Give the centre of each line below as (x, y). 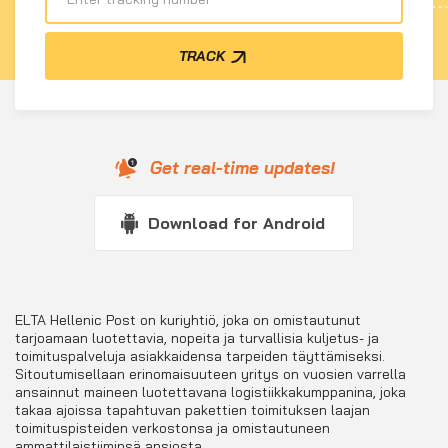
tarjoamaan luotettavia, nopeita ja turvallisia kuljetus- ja (197, 338)
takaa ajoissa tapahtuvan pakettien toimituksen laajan (192, 410)
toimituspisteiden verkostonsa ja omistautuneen (172, 428)
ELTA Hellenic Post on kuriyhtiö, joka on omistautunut (188, 320)
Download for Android (236, 223)
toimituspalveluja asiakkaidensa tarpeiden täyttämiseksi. (200, 356)
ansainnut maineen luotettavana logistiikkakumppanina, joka (210, 392)
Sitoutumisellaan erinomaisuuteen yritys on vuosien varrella (210, 374)
